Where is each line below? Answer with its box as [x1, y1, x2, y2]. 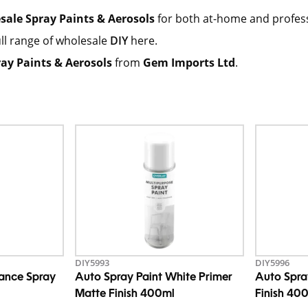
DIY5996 [255, 256, 290, 269]
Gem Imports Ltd [140, 55, 236, 70]
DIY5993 [74, 256, 109, 269]
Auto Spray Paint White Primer [74, 272, 232, 283]
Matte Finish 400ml [74, 289, 175, 300]
